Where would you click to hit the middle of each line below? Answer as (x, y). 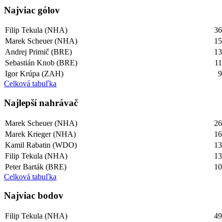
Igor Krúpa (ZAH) (34, 74)
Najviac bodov (34, 196)
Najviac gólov (32, 10)
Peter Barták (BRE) (36, 166)
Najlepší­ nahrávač (41, 103)
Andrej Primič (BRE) (39, 52)
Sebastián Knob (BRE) (41, 63)
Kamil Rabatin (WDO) (41, 145)
